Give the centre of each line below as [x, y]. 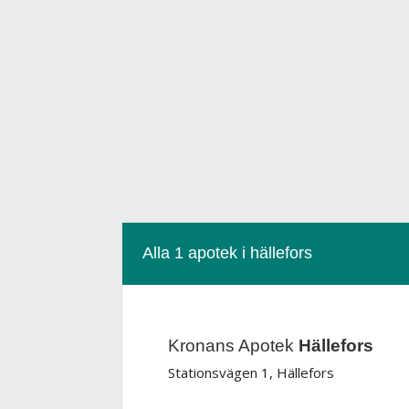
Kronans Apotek [234, 346]
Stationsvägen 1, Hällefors [252, 372]
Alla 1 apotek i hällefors [228, 253]
